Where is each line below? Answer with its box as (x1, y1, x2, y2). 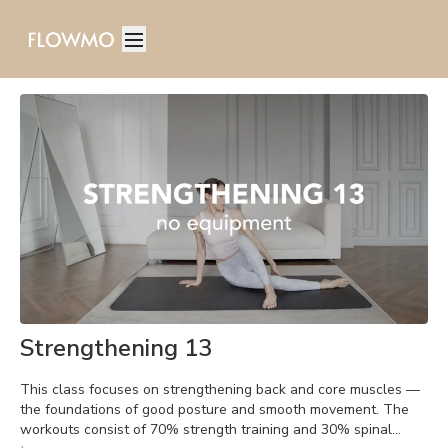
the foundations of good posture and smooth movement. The (20, 399, 409, 419)
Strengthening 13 (20, 331, 212, 364)
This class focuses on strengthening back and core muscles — (20, 379, 420, 399)
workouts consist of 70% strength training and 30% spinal (20, 419, 392, 439)
